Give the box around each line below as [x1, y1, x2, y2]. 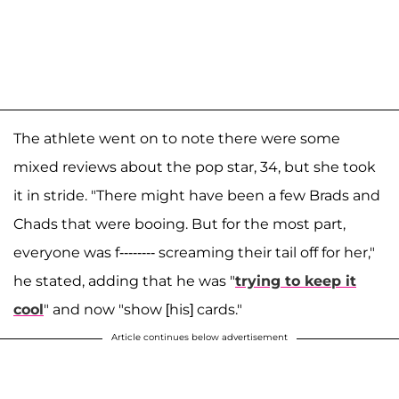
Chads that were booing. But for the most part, [13, 215, 346, 232]
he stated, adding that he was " [13, 272, 235, 289]
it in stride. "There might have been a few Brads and [13, 186, 380, 204]
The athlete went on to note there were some [13, 129, 340, 147]
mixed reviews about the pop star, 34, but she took [13, 158, 376, 175]
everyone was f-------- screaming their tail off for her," [13, 243, 375, 261]
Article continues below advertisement [111, 330, 288, 343]
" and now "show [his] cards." [44, 300, 242, 318]
